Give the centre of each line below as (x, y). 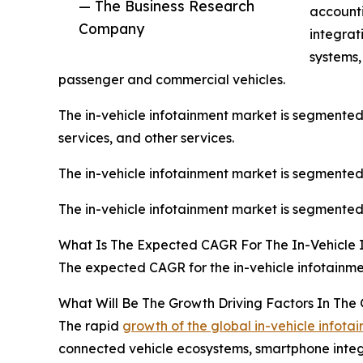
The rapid (90, 325)
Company (111, 29)
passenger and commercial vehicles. (172, 79)
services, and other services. (146, 137)
